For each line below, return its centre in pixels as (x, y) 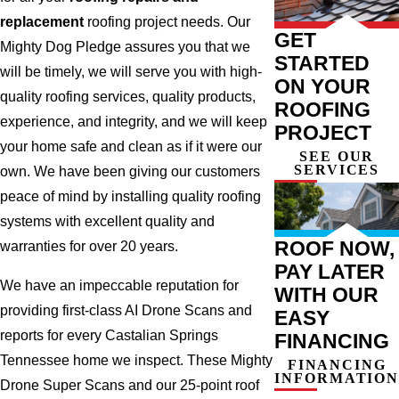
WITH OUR (327, 294)
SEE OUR (337, 156)
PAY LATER (330, 271)
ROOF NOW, (335, 248)
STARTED (322, 63)
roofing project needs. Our (167, 22)
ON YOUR (323, 86)
